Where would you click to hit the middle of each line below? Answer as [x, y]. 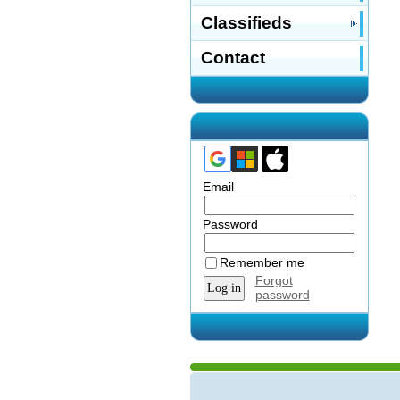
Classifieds [246, 23]
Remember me [262, 262]
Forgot [274, 280]
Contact [233, 58]
